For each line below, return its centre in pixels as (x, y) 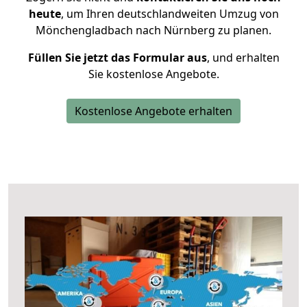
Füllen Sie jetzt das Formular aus (117, 58)
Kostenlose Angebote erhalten (153, 111)
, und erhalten (243, 58)
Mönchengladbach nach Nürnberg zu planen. (153, 30)
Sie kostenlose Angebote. (153, 74)
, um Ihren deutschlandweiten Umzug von (170, 14)
